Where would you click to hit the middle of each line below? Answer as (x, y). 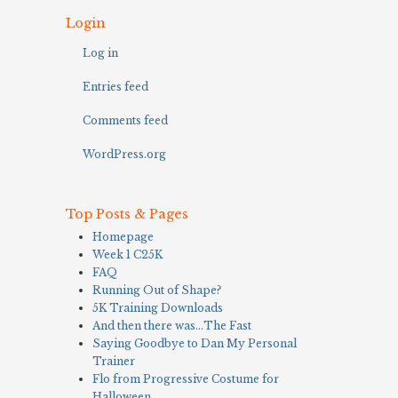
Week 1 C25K (127, 254)
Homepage (123, 236)
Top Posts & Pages (127, 214)
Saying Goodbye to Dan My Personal (195, 343)
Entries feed (115, 87)
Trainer (114, 361)
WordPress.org (124, 155)
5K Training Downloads (158, 307)
